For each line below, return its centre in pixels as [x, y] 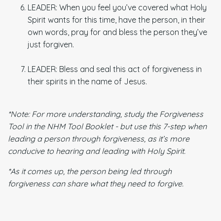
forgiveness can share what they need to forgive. [96, 183]
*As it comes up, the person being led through [90, 171]
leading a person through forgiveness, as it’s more [99, 138]
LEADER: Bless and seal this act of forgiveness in [115, 69]
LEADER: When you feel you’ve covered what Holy [117, 7]
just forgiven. [51, 44]
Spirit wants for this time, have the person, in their [116, 19]
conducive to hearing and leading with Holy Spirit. [97, 151]
